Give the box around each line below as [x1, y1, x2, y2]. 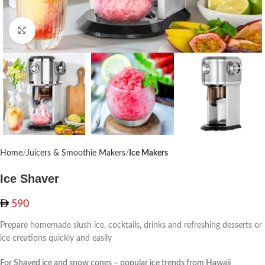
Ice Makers [129, 149, 168, 158]
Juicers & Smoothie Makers [26, 149, 125, 158]
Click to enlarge [35, 27, 88, 34]
